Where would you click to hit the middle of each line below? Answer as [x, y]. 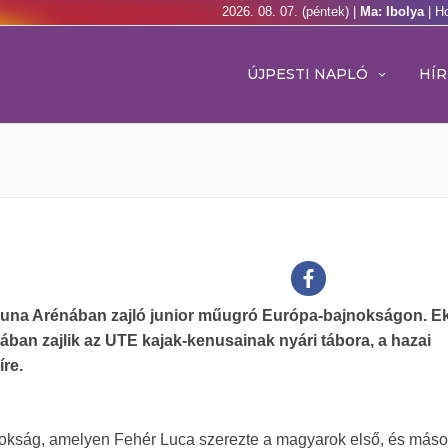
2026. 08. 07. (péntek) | [291, 11]
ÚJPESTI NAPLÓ [307, 74]
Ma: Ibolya [394, 11]
